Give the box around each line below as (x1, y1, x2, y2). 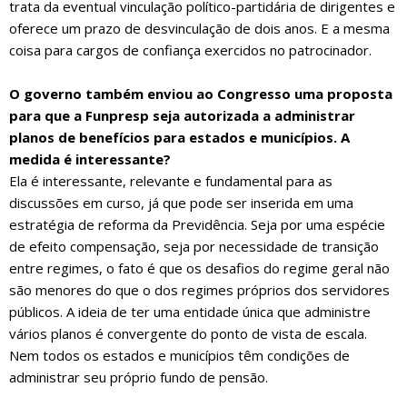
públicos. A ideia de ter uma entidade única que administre (9, 303, 371, 322)
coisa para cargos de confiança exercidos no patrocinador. (9, 41, 372, 60)
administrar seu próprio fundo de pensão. (9, 368, 268, 387)
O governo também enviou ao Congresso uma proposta (9, 84, 392, 104)
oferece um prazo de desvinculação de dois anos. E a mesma (9, 19, 390, 38)
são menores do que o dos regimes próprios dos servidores (9, 281, 390, 300)
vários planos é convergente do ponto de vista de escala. (9, 324, 367, 343)
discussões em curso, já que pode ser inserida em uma (9, 194, 353, 213)
